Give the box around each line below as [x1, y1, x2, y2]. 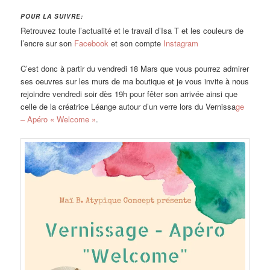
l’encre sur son [20, 37, 75, 49]
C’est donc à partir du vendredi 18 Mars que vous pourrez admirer [20, 63, 250, 75]
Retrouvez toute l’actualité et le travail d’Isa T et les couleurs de [20, 24, 244, 36]
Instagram [163, 37, 199, 49]
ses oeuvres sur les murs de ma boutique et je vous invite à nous [20, 75, 250, 87]
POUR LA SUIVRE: [20, 11, 84, 20]
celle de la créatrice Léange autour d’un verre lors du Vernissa [20, 101, 236, 113]
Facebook [74, 37, 109, 49]
